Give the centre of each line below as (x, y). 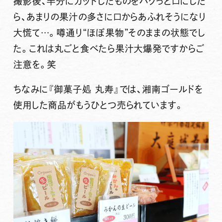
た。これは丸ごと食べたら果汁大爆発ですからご (109, 49)
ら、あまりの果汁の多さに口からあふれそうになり (110, 17)
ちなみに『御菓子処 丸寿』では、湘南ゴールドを (108, 89)
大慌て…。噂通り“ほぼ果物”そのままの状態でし (109, 33)
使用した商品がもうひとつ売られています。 (98, 105)
